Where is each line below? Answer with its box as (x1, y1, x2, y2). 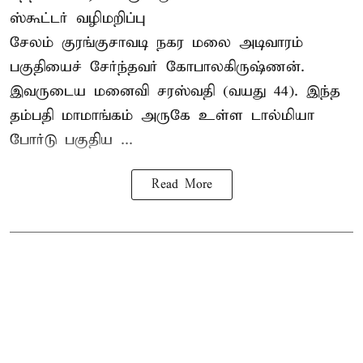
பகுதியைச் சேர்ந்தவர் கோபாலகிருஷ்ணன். (10, 57, 305, 76)
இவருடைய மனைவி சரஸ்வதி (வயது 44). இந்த (10, 81, 340, 100)
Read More (151, 177, 212, 192)
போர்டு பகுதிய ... (10, 130, 133, 149)
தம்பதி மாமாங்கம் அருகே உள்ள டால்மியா (10, 105, 314, 125)
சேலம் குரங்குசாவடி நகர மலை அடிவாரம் (10, 32, 303, 52)
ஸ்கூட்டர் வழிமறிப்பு (10, 8, 145, 28)
